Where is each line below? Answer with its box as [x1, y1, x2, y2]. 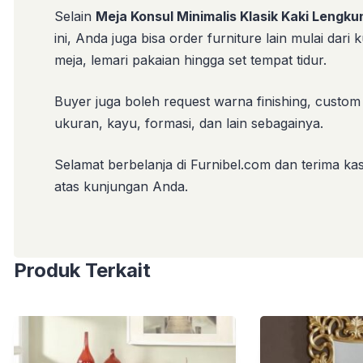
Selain [54, 8, 96, 24]
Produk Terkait [14, 258, 151, 282]
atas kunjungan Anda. [54, 178, 188, 194]
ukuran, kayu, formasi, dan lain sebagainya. [54, 115, 323, 131]
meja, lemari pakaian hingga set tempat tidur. [54, 52, 327, 68]
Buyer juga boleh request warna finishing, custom [54, 93, 361, 109]
